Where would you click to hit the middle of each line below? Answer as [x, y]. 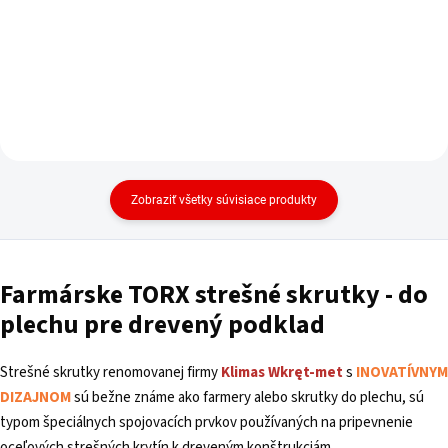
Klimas [244, 373]
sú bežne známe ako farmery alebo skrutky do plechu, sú [249, 398]
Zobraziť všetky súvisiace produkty [224, 200]
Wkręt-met [305, 373]
